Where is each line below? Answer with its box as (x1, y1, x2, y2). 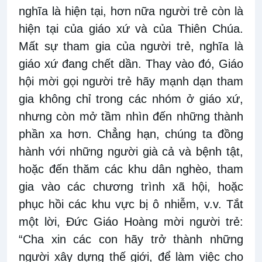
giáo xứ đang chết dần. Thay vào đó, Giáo (19, 57, 243, 71)
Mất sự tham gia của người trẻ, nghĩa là (19, 40, 243, 53)
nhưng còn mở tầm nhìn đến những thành (19, 110, 243, 123)
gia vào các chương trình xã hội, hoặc (19, 180, 243, 194)
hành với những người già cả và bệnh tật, (19, 145, 243, 158)
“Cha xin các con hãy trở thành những (19, 233, 243, 246)
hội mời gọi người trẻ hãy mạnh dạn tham (19, 75, 243, 88)
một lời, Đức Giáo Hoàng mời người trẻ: (19, 215, 243, 229)
